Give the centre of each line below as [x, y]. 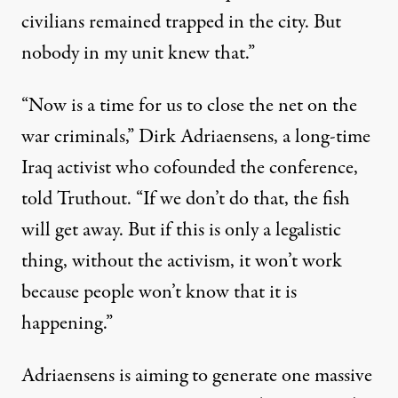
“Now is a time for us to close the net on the [189, 106]
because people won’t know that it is [159, 293]
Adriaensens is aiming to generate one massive [197, 376]
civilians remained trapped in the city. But [181, 23]
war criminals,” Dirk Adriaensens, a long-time [196, 137]
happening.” [67, 324]
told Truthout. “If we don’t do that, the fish [186, 199]
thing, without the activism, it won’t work [182, 262]
